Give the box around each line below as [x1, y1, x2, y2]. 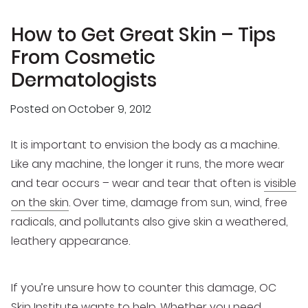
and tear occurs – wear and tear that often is [11, 175, 264, 191]
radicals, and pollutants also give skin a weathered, [11, 213, 288, 230]
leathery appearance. [11, 232, 130, 249]
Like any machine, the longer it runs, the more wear [11, 155, 285, 172]
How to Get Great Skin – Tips [11, 21, 276, 49]
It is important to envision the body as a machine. [11, 136, 279, 153]
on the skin [11, 194, 69, 210]
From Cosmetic [11, 44, 155, 71]
